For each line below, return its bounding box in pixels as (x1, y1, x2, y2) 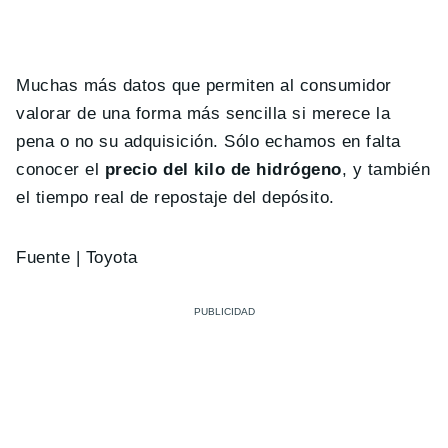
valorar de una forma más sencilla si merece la (16, 103, 391, 123)
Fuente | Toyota (16, 247, 138, 267)
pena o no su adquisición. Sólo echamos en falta (16, 131, 401, 151)
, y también (341, 159, 431, 179)
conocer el (16, 159, 105, 179)
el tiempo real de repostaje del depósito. (16, 187, 335, 207)
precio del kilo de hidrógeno (104, 159, 342, 179)
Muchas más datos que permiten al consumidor (16, 75, 392, 95)
